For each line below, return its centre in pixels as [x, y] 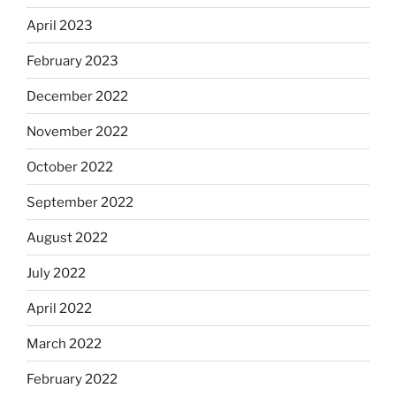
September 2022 [80, 202]
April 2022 [59, 308]
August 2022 [67, 237]
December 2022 [77, 96]
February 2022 [72, 379]
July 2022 [56, 273]
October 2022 [70, 167]
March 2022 [64, 343]
